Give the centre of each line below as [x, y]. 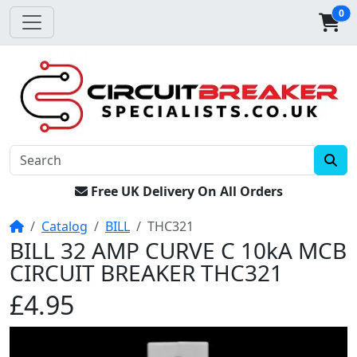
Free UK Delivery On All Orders [186, 192]
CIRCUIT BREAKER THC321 [146, 273]
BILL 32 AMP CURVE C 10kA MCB [178, 251]
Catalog [65, 227]
